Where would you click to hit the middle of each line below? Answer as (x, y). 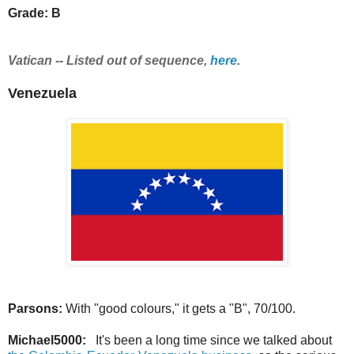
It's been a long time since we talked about (211, 340)
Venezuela (42, 93)
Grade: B (34, 13)
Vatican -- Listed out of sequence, (107, 60)
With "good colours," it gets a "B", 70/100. (181, 308)
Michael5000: (49, 340)
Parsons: (37, 308)
